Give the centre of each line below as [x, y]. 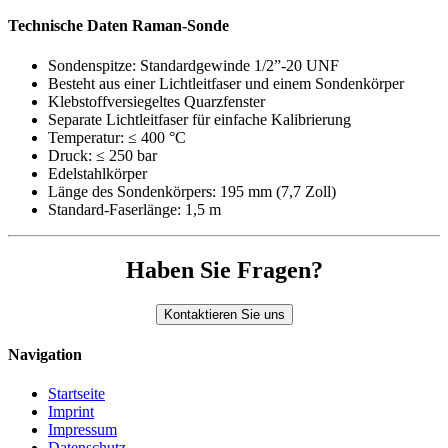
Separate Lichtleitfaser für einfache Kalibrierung [199, 119]
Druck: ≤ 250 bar [102, 155]
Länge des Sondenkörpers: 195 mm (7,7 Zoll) [192, 191]
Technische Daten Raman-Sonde [118, 26]
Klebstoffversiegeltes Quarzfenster [156, 101]
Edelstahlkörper [97, 173]
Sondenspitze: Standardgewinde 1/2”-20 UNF [193, 65]
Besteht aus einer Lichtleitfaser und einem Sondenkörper [226, 83]
